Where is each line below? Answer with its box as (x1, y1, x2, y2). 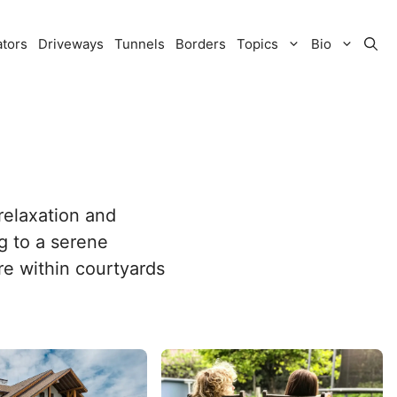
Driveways (38, 35, 104, 52)
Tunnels (114, 35, 165, 52)
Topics (237, 35, 278, 52)
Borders (175, 35, 226, 52)
